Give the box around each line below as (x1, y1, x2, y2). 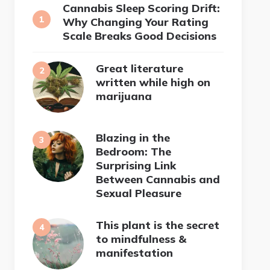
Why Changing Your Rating (63, 14, 209, 29)
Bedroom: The (96, 144, 172, 159)
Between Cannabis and (96, 172, 221, 186)
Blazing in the (96, 130, 171, 145)
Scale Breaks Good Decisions (63, 28, 217, 43)
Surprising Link (96, 158, 177, 172)
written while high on (96, 75, 211, 89)
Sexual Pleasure (96, 186, 182, 200)
